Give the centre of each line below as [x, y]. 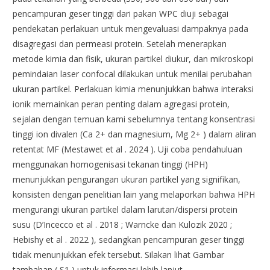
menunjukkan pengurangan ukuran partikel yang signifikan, [127, 180]
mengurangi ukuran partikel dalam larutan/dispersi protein [125, 210]
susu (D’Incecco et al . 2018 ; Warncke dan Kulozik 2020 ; [123, 225]
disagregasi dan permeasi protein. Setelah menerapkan [120, 44]
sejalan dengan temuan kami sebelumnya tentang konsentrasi [134, 119]
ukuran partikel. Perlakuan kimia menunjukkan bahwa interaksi [133, 89]
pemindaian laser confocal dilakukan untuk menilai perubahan [133, 74]
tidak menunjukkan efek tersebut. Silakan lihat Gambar [119, 255]
